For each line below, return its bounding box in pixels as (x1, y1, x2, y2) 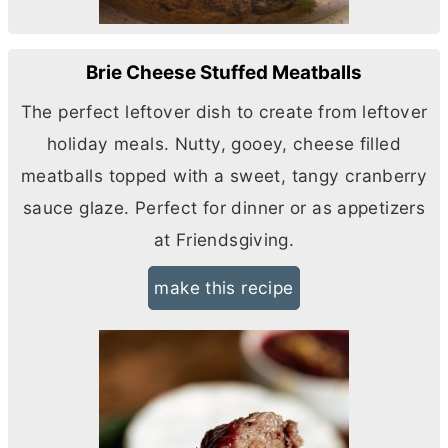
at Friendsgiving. (153, 229, 295, 251)
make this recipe (154, 277, 294, 299)
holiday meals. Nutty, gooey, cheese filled (47, 133, 401, 155)
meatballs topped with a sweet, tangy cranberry (20, 165, 428, 187)
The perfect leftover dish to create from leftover (20, 101, 428, 123)
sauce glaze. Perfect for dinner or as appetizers (22, 197, 426, 219)
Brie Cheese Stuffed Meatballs (86, 60, 362, 84)
